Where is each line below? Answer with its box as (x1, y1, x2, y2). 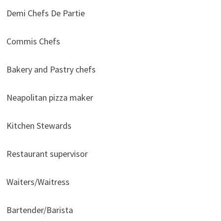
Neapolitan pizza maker (6, 92, 93, 103)
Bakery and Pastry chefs (6, 64, 96, 75)
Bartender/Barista (6, 204, 73, 216)
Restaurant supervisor (6, 148, 88, 159)
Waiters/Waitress (6, 176, 70, 187)
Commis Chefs (6, 36, 60, 47)
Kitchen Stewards (6, 120, 72, 131)
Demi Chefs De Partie (6, 7, 85, 19)
